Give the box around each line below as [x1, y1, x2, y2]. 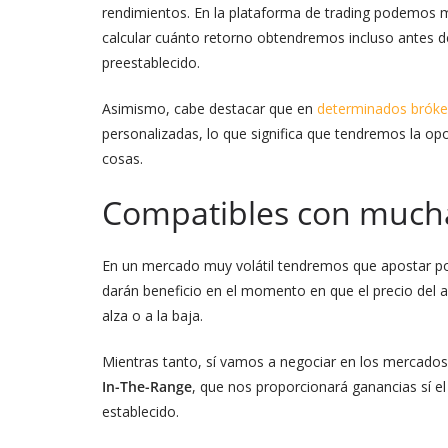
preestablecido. [102, 52, 200, 72]
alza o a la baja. [102, 305, 203, 325]
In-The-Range [102, 376, 192, 396]
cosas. [102, 148, 143, 168]
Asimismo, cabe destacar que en [102, 98, 317, 118]
